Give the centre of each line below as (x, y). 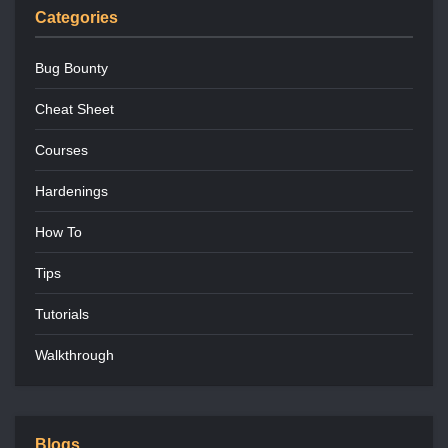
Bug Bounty (71, 68)
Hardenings (71, 191)
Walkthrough (74, 355)
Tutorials (62, 314)
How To (58, 232)
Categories (76, 18)
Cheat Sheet (74, 109)
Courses (61, 150)
